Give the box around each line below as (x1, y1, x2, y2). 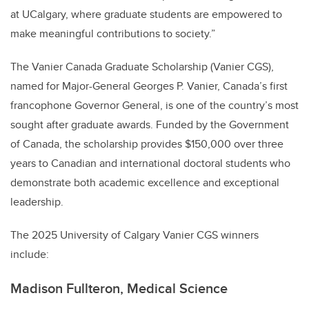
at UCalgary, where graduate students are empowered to (10, 6, 282, 22)
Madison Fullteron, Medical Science (10, 277, 228, 298)
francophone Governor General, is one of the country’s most (10, 97, 299, 113)
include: (10, 246, 52, 262)
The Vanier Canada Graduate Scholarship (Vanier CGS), (10, 58, 274, 74)
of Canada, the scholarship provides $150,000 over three (10, 135, 283, 152)
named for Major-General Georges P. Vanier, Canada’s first (10, 77, 288, 94)
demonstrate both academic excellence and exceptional (10, 174, 279, 190)
